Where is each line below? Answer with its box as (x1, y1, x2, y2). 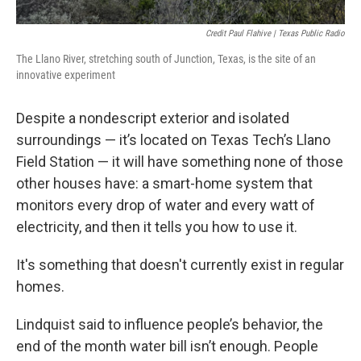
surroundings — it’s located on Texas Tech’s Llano (16, 131, 330, 148)
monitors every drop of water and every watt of (16, 197, 315, 214)
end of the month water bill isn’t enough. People (16, 338, 318, 355)
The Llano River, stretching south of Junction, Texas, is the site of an (16, 52, 316, 65)
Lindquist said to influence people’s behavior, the (16, 316, 323, 333)
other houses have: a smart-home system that (16, 175, 313, 192)
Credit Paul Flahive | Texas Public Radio (205, 28, 345, 39)
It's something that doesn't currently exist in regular (16, 256, 344, 273)
